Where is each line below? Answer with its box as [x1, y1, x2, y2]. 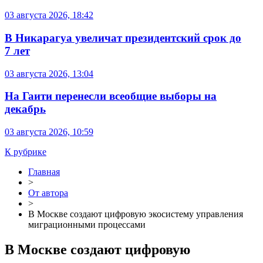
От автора [28, 188, 68, 198]
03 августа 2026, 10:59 [5, 127, 93, 137]
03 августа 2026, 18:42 [5, 10, 93, 21]
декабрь [5, 103, 46, 116]
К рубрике [5, 147, 46, 157]
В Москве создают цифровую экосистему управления [28, 209, 243, 220]
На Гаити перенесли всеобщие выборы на [5, 90, 217, 103]
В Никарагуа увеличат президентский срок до [5, 32, 241, 45]
